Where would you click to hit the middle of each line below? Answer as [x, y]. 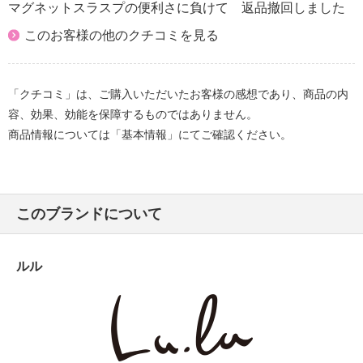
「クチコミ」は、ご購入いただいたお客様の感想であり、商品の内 [178, 94]
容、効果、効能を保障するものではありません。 [133, 115]
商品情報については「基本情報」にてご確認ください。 [150, 135]
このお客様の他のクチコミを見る [122, 35]
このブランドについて [89, 214]
